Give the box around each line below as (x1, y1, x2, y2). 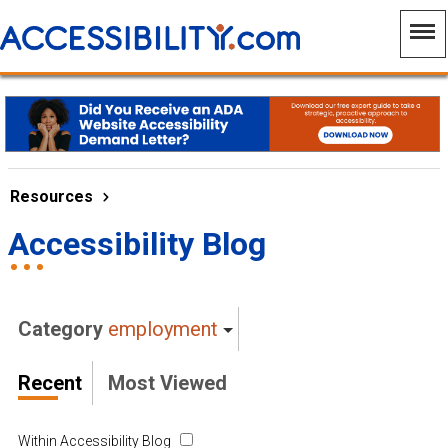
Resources (10, 186, 93, 206)
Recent (18, 371, 82, 396)
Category (18, 317, 108, 342)
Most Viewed (108, 371, 227, 396)
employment (108, 317, 218, 342)
